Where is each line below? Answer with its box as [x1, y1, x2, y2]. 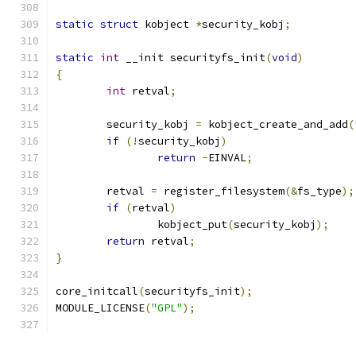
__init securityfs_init [119, 51, 265, 64]
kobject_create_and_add [202, 118, 348, 131]
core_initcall [56, 284, 138, 298]
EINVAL [208, 151, 246, 164]
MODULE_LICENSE [56, 301, 145, 315]
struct [100, 17, 138, 31]
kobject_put [157, 218, 227, 231]
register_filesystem [157, 184, 284, 198]
